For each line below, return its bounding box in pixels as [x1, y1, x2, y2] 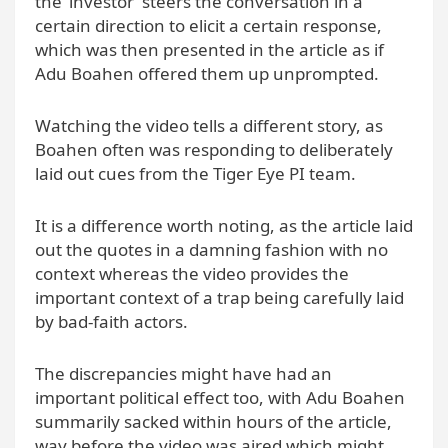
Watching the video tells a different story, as [35, 114, 383, 138]
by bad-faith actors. [35, 310, 188, 334]
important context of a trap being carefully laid [35, 286, 404, 310]
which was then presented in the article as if [35, 38, 384, 62]
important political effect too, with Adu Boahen [35, 386, 405, 410]
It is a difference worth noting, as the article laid [35, 214, 413, 238]
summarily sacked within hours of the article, [35, 410, 392, 434]
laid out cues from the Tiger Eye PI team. [35, 162, 356, 186]
